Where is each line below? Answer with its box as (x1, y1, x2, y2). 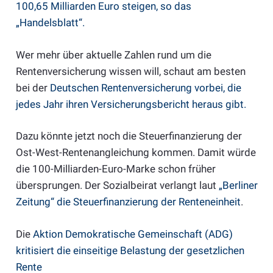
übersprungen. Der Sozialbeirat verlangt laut (15, 179, 219, 192)
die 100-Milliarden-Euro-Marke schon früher (15, 163, 216, 175)
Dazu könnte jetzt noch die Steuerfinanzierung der (15, 130, 242, 143)
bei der (15, 81, 50, 94)
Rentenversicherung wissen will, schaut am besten (15, 65, 246, 77)
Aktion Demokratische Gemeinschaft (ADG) (32, 227, 233, 240)
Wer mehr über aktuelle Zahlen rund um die (15, 48, 211, 61)
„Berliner (218, 179, 258, 192)
